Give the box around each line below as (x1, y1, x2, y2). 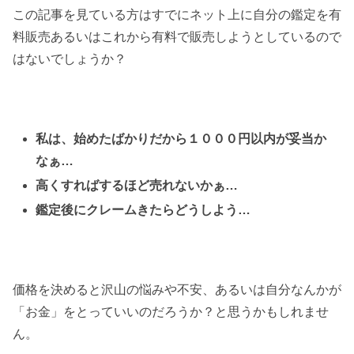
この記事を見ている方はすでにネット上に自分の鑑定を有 (13, 7, 341, 21)
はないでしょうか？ (13, 51, 126, 66)
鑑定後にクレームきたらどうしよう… (36, 202, 251, 217)
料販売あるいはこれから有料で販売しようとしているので (13, 29, 341, 43)
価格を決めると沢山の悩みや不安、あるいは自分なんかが (13, 282, 341, 296)
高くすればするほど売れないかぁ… (36, 178, 239, 192)
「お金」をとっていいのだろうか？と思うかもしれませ (13, 304, 329, 318)
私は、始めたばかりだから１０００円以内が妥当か (36, 131, 327, 145)
